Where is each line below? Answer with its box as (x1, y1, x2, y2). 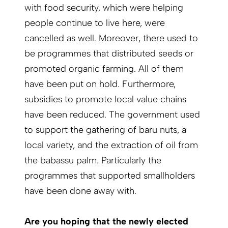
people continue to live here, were (24, 17, 165, 29)
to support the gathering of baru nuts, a (24, 124, 186, 136)
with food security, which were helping (24, 2, 183, 14)
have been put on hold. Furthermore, (24, 78, 176, 90)
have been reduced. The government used (24, 109, 200, 121)
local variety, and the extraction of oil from (24, 139, 198, 151)
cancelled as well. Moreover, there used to (24, 33, 198, 44)
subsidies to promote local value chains (24, 94, 186, 105)
